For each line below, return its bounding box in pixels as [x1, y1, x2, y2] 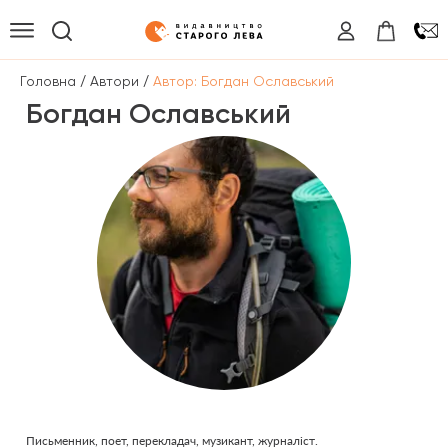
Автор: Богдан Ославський [153, 72, 334, 89]
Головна [20, 72, 76, 89]
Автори [90, 72, 139, 89]
